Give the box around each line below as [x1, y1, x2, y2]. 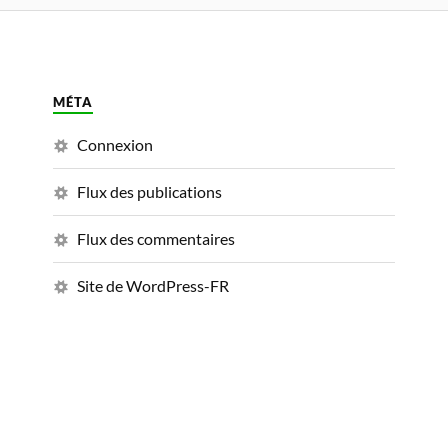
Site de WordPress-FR [77, 276, 229, 295]
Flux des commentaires [77, 229, 235, 248]
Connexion [77, 135, 153, 154]
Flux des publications [77, 182, 222, 201]
